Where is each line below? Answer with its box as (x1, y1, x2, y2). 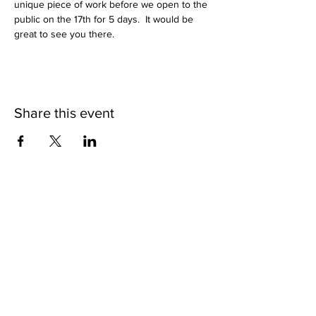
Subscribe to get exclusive (26, 192, 200, 210)
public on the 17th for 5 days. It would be (14, 13, 196, 25)
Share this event (14, 105, 114, 121)
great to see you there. (14, 28, 114, 40)
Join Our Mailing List (69, 271, 157, 285)
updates (85, 210, 141, 229)
